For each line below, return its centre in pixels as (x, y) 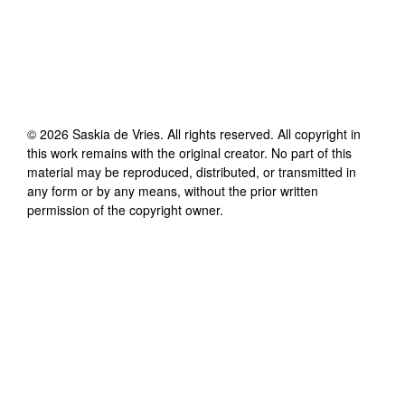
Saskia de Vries (116, 133)
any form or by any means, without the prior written (173, 190)
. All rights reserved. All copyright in (260, 133)
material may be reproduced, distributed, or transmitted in (192, 171)
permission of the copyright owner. (125, 209)
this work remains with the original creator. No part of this (189, 152)
